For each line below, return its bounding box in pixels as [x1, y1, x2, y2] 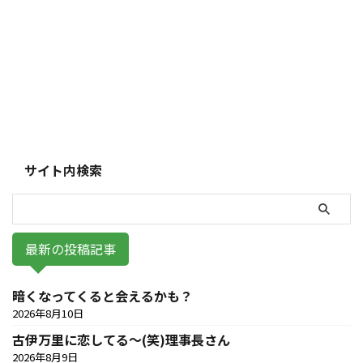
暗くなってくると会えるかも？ [12, 285, 193, 305]
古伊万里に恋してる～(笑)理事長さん [12, 329, 230, 349]
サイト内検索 [24, 160, 102, 180]
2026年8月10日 [12, 305, 83, 321]
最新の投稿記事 [25, 239, 116, 259]
